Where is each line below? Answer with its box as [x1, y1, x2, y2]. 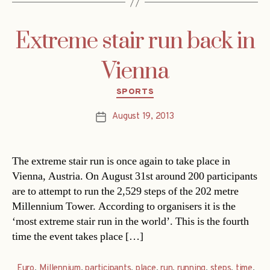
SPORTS [116, 87, 154, 98]
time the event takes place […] [12, 229, 143, 243]
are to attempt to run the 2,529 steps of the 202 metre [12, 184, 239, 198]
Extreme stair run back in [15, 27, 255, 57]
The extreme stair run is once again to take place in [12, 154, 230, 168]
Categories [134, 83, 187, 97]
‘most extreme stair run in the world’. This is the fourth [12, 214, 249, 228]
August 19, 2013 [112, 110, 174, 122]
